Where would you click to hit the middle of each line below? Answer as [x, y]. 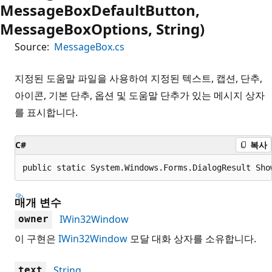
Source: [32, 46]
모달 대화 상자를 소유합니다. [192, 238]
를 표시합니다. [46, 112]
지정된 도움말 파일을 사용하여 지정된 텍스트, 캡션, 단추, [138, 78]
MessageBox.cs [89, 46]
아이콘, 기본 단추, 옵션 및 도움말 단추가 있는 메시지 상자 [140, 95]
